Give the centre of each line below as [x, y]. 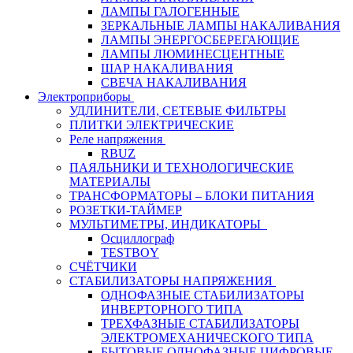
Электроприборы [84, 97]
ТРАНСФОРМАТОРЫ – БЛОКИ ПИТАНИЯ [192, 196]
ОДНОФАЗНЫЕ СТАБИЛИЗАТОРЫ [203, 295]
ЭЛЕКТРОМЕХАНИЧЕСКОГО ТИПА [207, 338]
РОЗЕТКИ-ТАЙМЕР [126, 210]
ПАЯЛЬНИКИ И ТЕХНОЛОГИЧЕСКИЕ [182, 168]
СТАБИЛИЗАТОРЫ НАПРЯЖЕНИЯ [171, 281]
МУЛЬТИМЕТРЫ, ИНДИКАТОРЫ [167, 225]
